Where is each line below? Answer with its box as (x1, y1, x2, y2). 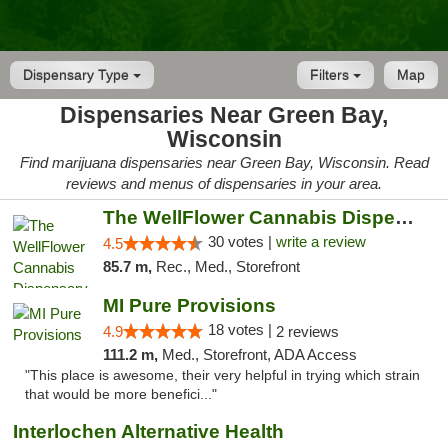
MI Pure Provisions (102, 295, 276, 316)
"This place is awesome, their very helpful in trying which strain (25, 368, 420, 383)
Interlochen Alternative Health (13, 421, 284, 442)
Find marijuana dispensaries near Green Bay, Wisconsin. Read (19, 154, 429, 171)
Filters (310, 67, 353, 83)
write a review (275, 233, 366, 250)
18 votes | (207, 321, 276, 338)
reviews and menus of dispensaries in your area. (66, 175, 382, 192)
